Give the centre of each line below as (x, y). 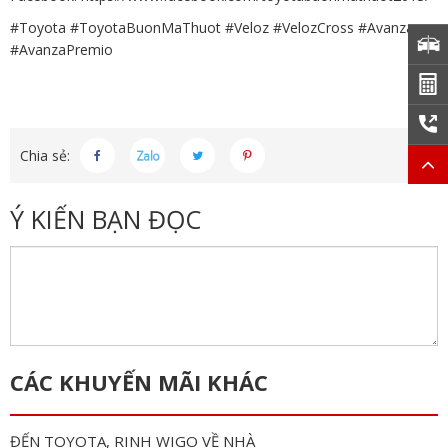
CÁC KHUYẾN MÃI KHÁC (139, 382)
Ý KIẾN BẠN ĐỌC (105, 219)
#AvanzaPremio (61, 50)
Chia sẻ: (45, 155)
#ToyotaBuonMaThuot (145, 28)
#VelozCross (313, 28)
